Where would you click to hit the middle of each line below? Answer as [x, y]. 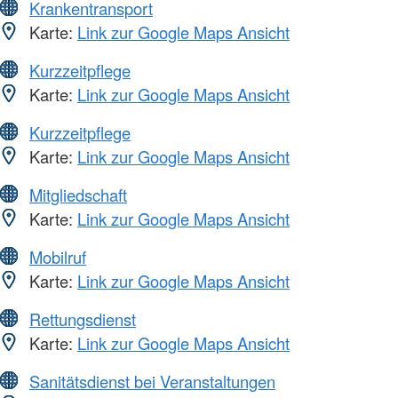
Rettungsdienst [83, 318]
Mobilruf [58, 256]
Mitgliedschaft [78, 194]
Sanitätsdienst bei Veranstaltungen [152, 381]
